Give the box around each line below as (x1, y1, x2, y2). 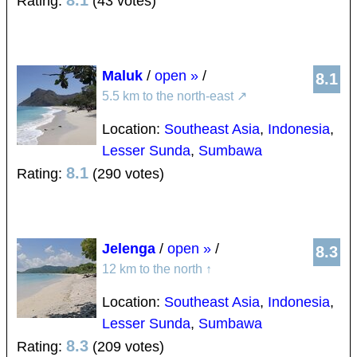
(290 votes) (88, 166, 164, 182)
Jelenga (102, 241, 155, 257)
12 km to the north (102, 262, 206, 277)
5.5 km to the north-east (102, 89, 237, 104)
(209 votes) (88, 339, 164, 355)
